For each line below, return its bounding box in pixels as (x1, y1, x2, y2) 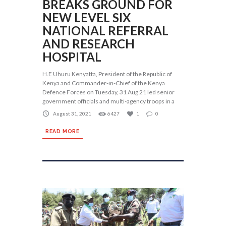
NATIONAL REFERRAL (42, 23, 168, 38)
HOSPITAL (42, 49, 101, 65)
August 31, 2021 (53, 110, 91, 117)
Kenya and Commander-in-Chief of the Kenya (42, 79, 165, 87)
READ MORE (45, 128, 80, 134)
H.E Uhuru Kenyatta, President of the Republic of (42, 70, 172, 78)
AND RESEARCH (42, 36, 135, 51)
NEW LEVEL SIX (42, 10, 131, 25)
